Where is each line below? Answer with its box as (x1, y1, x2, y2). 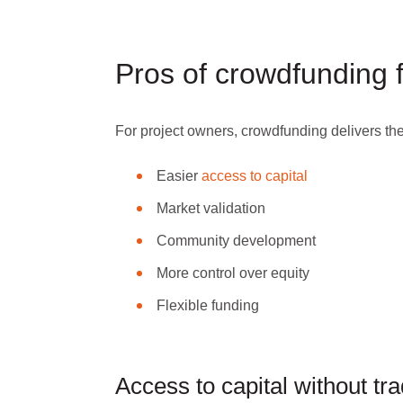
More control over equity (157, 264, 309, 281)
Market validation (157, 200, 265, 216)
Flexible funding (157, 297, 259, 313)
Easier (157, 167, 201, 184)
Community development (157, 232, 316, 248)
